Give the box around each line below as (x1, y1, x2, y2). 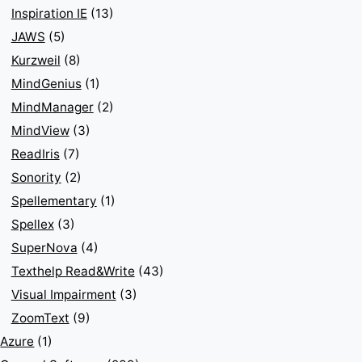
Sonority (11, 170, 61, 186)
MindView (11, 123, 69, 139)
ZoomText (11, 310, 69, 326)
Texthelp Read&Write (11, 263, 135, 280)
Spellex (11, 217, 54, 233)
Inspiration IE (11, 6, 87, 22)
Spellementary (11, 193, 97, 209)
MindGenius (11, 76, 82, 92)
